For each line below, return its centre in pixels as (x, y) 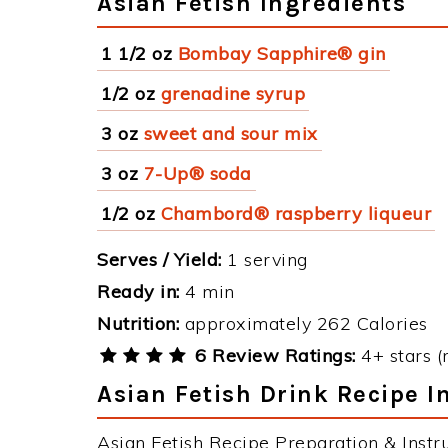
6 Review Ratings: (272, 355)
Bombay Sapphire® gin (281, 53)
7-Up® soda (197, 173)
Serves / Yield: (159, 259)
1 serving (264, 259)
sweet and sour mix (230, 133)
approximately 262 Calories (303, 323)
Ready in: (138, 291)
